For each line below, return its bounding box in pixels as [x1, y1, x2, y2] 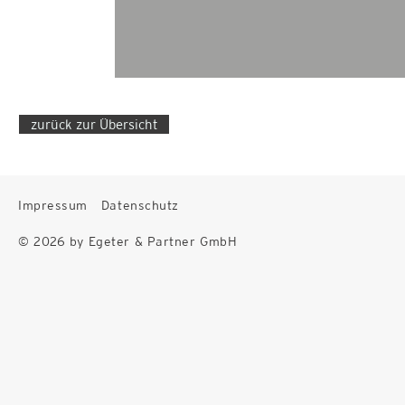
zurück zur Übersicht [30, 117, 158, 132]
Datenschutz [100, 198, 180, 212]
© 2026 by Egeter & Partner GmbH [18, 234, 238, 249]
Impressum [18, 198, 89, 212]
